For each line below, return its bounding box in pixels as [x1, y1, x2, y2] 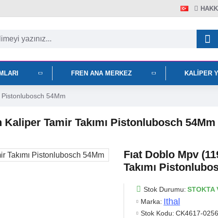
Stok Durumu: [144, 185, 186, 193]
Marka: [141, 198, 162, 205]
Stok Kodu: [141, 209, 174, 217]
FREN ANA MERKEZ [71, 69, 132, 77]
